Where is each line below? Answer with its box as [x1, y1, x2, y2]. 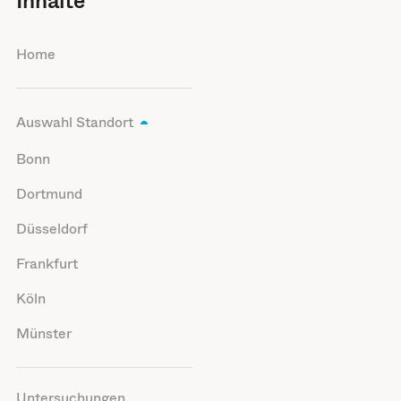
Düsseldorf [15, 218, 88, 240]
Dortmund [15, 183, 82, 205]
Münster [15, 323, 72, 345]
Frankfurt [15, 253, 78, 275]
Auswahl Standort [15, 112, 133, 133]
